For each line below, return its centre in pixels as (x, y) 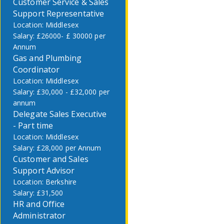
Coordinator (36, 69)
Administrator (39, 215)
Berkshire (61, 182)
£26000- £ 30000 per (71, 36)
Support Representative (59, 13)
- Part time (33, 125)
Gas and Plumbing (47, 58)
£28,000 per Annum (69, 148)
